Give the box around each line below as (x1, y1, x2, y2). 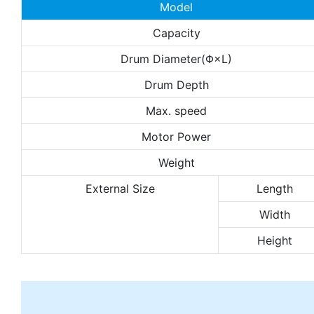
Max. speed (146, 103, 207, 118)
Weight (158, 155, 195, 170)
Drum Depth (144, 77, 209, 92)
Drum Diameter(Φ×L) (121, 51, 232, 66)
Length (257, 181, 293, 196)
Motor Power (142, 129, 211, 144)
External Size (85, 181, 155, 196)
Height (257, 233, 292, 247)
